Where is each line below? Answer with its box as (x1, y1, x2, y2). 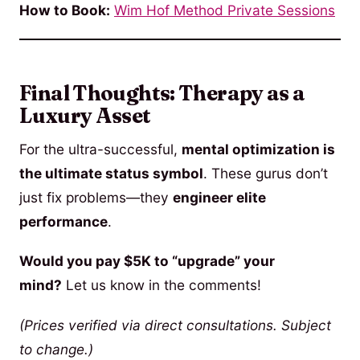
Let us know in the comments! (62, 276, 261, 294)
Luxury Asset (19, 102, 151, 129)
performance (19, 212, 108, 230)
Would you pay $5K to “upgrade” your (19, 252, 275, 270)
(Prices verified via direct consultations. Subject (19, 317, 331, 334)
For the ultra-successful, (19, 140, 182, 157)
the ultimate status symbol (19, 164, 203, 182)
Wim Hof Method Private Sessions (114, 2, 335, 19)
